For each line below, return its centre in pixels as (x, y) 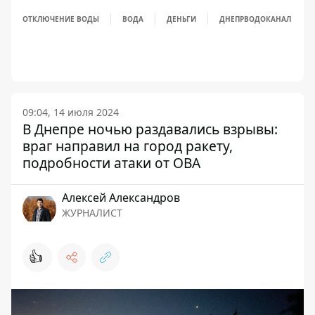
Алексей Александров (121, 197)
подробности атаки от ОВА (111, 162)
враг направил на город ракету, (128, 146)
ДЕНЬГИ (181, 19)
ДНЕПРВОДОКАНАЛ (255, 19)
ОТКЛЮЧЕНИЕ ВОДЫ (61, 19)
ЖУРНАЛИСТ (92, 212)
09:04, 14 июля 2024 (71, 112)
